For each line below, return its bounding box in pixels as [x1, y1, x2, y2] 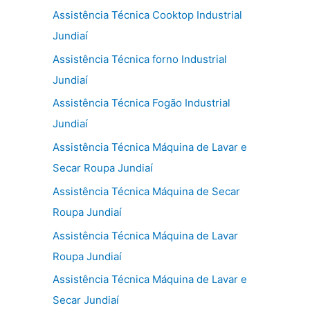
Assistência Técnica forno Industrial [53, 52, 227, 66]
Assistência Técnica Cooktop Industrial [53, 8, 242, 21]
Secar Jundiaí [53, 293, 119, 307]
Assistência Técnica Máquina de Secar [53, 184, 240, 198]
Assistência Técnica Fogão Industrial [53, 96, 230, 110]
